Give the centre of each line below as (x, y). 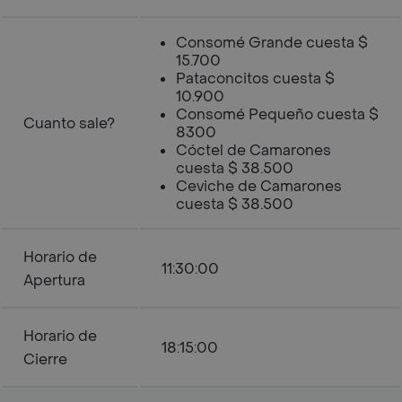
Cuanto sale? (69, 123)
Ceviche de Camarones (259, 186)
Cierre (45, 359)
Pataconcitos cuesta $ (255, 79)
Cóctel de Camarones (253, 150)
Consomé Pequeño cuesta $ (277, 114)
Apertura (54, 280)
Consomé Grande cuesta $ (272, 43)
